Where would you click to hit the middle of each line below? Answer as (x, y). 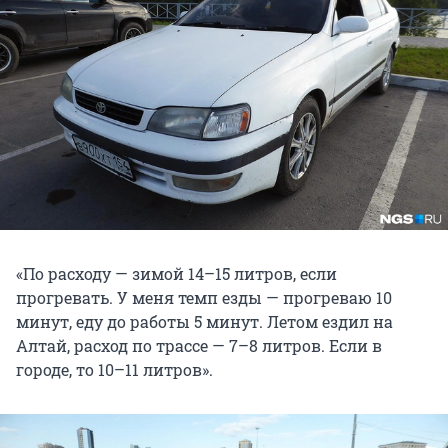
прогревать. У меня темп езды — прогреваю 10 (204, 297)
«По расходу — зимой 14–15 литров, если (176, 273)
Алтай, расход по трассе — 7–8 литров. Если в (199, 345)
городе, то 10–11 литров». (114, 369)
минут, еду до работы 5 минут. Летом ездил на (204, 321)
